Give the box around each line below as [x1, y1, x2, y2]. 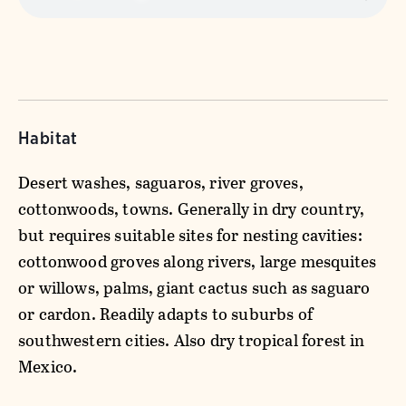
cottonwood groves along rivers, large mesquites [18, 249, 377, 274]
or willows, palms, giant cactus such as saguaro [18, 275, 371, 300]
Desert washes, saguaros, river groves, [18, 170, 304, 195]
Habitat [18, 128, 78, 149]
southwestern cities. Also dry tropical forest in [18, 328, 365, 353]
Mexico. [18, 354, 78, 379]
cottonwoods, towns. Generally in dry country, [18, 197, 365, 221]
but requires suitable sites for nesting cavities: [18, 223, 362, 247]
